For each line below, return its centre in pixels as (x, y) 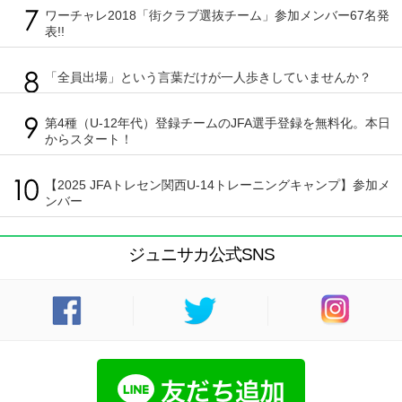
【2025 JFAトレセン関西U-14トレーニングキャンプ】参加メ (218, 185)
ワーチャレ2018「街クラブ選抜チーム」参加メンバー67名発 (217, 16)
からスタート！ (89, 140)
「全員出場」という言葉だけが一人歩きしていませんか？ (214, 78)
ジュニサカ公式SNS (201, 255)
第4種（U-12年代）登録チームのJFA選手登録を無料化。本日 (218, 123)
